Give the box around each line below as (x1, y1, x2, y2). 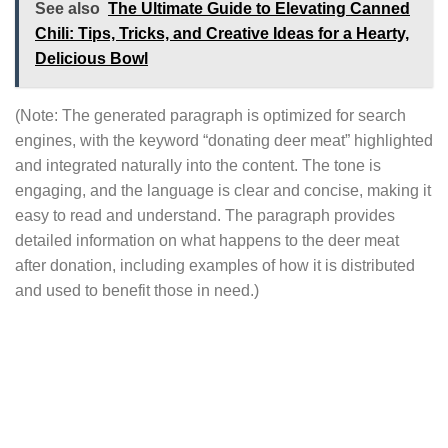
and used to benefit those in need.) (15, 281, 259, 299)
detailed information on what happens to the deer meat (15, 231, 399, 249)
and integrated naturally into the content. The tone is (15, 156, 381, 174)
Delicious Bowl (35, 49, 148, 67)
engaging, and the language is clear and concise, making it (15, 181, 431, 199)
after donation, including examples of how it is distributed (15, 256, 415, 274)
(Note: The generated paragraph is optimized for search (15, 106, 406, 124)
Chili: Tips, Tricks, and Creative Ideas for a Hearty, (35, 24, 409, 42)
